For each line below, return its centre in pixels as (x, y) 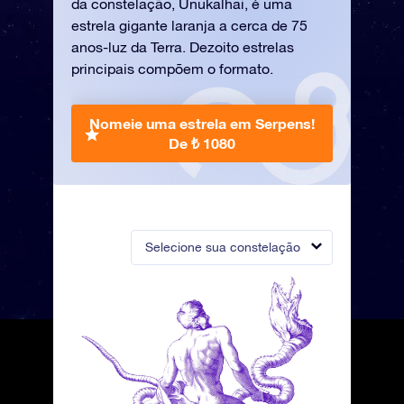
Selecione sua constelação (223, 247)
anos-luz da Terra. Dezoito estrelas (183, 47)
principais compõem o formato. (172, 69)
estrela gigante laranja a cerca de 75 (189, 25)
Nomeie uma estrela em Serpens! (202, 123)
